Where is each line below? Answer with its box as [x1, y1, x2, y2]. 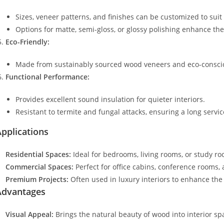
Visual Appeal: [5, 209, 53, 219]
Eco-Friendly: [5, 37, 49, 46]
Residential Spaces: [5, 149, 71, 159]
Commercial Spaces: [5, 162, 73, 171]
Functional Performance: [5, 72, 89, 81]
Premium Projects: [5, 174, 68, 184]
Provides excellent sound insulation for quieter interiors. [15, 94, 205, 104]
